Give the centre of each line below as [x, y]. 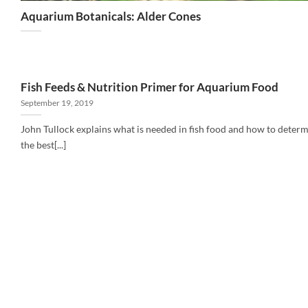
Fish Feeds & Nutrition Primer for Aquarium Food [150, 87]
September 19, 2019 [57, 103]
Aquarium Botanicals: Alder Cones [111, 17]
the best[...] [43, 144]
